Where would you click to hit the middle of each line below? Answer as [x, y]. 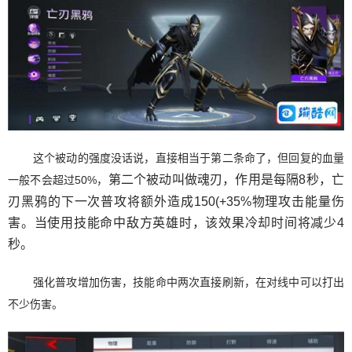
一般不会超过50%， [58, 180]
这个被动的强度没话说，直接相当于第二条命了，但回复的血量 [189, 158]
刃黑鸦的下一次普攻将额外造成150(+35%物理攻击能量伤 [176, 201]
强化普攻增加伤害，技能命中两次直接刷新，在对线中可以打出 [189, 282]
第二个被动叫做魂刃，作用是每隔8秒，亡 [226, 179]
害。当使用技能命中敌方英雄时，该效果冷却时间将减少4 [176, 222]
